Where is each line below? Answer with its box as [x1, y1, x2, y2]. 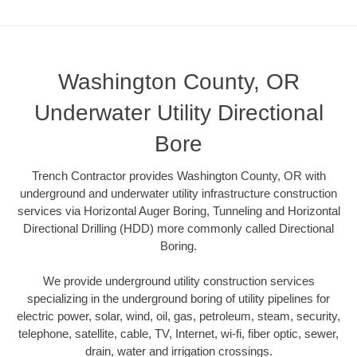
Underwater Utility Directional [33, 100, 324, 125]
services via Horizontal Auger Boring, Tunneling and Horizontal [17, 203, 340, 218]
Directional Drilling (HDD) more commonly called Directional [23, 221, 334, 235]
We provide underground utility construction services [42, 274, 315, 288]
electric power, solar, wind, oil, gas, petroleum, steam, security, [17, 309, 340, 324]
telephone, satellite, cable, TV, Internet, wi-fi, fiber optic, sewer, [18, 327, 339, 341]
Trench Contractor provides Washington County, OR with [31, 168, 326, 182]
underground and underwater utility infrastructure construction [20, 186, 337, 200]
